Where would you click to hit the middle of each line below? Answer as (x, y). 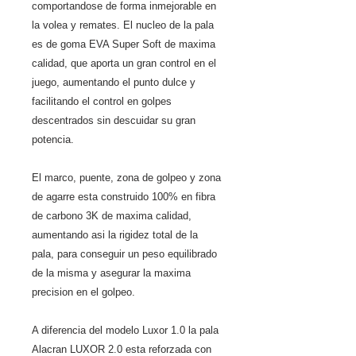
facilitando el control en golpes (102, 101)
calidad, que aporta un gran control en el (124, 63)
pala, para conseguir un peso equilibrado (124, 254)
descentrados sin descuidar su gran (114, 120)
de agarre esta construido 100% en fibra (124, 197)
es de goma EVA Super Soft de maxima (124, 44)
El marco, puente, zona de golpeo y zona (126, 178)
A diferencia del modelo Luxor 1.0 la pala (125, 330)
